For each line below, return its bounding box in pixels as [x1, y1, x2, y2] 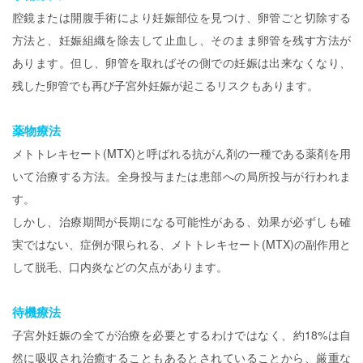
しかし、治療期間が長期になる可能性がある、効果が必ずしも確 [12, 213, 351, 230]
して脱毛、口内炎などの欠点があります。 [12, 258, 228, 275]
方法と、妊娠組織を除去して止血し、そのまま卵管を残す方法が [12, 32, 351, 49]
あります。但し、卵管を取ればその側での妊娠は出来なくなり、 [12, 54, 351, 71]
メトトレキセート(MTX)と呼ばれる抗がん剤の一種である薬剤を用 [12, 145, 351, 162]
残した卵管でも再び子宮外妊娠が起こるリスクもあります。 [12, 77, 318, 94]
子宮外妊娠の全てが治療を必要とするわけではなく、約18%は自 [12, 327, 351, 344]
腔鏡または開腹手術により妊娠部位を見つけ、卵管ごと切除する [12, 9, 351, 26]
